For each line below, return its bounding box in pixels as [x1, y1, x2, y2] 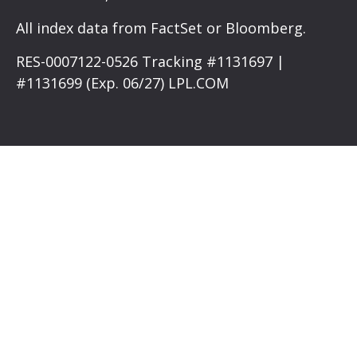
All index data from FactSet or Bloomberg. [16, 18, 306, 38]
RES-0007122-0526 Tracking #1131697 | [16, 52, 284, 72]
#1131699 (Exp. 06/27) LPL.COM [16, 73, 229, 93]
